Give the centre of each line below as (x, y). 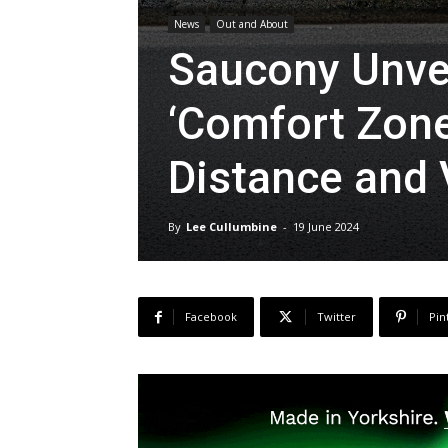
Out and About (252, 24)
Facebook (211, 316)
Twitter (336, 316)
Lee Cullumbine (231, 226)
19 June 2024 (326, 226)
